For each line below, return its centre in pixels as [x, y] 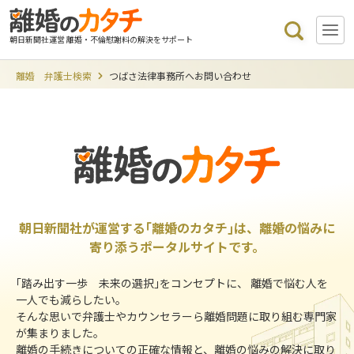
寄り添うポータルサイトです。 [177, 247]
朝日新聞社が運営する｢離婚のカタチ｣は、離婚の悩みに [177, 228]
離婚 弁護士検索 [54, 75]
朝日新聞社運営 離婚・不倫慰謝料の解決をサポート [101, 39]
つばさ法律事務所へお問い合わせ [181, 75]
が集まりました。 [60, 333]
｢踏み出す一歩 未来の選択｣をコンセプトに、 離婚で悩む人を [172, 283]
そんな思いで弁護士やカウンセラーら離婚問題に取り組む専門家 [177, 316]
